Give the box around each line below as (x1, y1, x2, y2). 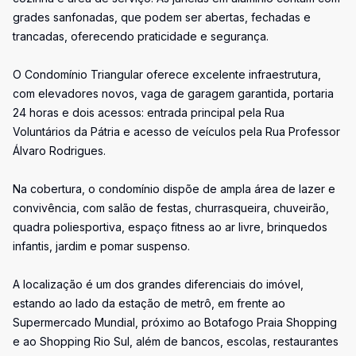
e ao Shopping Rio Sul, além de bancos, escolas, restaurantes (13, 335, 339, 348)
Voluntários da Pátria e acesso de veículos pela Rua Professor (13, 125, 340, 138)
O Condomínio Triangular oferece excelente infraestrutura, (13, 68, 321, 81)
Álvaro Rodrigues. (13, 144, 106, 157)
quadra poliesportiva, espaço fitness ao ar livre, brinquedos (13, 220, 327, 234)
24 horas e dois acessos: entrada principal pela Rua (13, 106, 284, 119)
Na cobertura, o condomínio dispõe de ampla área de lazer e (13, 182, 335, 195)
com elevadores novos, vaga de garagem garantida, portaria (13, 87, 334, 100)
